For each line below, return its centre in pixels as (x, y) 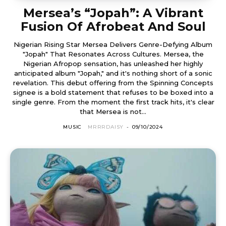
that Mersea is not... (113, 111)
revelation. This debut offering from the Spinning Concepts (113, 82)
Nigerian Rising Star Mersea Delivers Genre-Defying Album (113, 44)
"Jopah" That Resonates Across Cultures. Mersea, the (113, 54)
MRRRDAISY (106, 127)
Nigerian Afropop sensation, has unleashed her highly (113, 63)
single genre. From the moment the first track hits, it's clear (35, 102)
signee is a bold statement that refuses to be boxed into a (113, 92)
